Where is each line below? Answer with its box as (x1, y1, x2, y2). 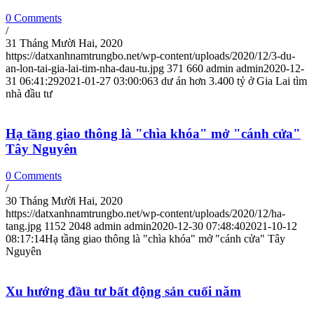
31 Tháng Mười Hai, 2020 (6, 36, 123, 49)
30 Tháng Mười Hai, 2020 (6, 195, 123, 207)
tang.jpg (6, 220, 41, 233)
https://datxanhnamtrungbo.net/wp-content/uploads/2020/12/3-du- (6, 49, 295, 62)
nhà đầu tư (6, 87, 53, 100)
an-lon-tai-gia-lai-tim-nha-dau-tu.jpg (6, 62, 164, 74)
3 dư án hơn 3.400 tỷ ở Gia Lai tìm (153, 74, 307, 87)
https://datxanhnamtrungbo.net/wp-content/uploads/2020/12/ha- (6, 207, 285, 220)
